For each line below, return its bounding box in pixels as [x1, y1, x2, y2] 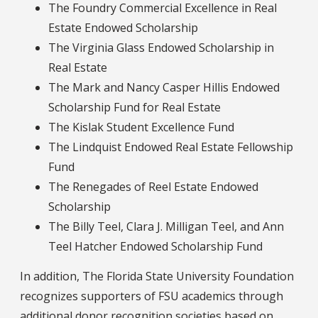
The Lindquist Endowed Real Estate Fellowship [48, 138, 293, 155]
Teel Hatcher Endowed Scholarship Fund [48, 238, 263, 254]
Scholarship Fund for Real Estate [48, 99, 221, 115]
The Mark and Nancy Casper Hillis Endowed [48, 79, 280, 95]
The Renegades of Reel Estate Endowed [48, 178, 258, 194]
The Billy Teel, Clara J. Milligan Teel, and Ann [48, 218, 284, 234]
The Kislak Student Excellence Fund [48, 119, 234, 135]
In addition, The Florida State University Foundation [20, 268, 294, 284]
